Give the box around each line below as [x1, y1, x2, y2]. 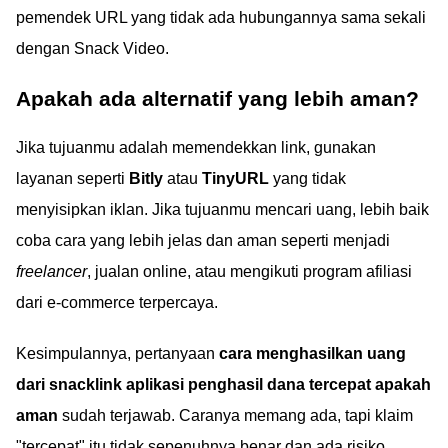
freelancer [16, 263, 87, 280]
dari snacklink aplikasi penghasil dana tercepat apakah [16, 376, 431, 393]
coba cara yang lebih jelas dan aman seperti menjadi [16, 232, 390, 249]
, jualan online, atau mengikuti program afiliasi [87, 263, 412, 280]
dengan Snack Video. [16, 40, 169, 57]
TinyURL [202, 170, 269, 187]
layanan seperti [16, 170, 129, 187]
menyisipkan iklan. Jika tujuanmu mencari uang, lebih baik [16, 201, 429, 218]
